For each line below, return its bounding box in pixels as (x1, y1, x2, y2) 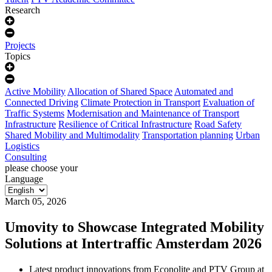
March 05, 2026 (5, 196, 66, 207)
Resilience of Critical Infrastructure (58, 119, 192, 130)
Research (5, 5, 40, 16)
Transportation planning (142, 130, 233, 141)
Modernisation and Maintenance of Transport (67, 108, 239, 119)
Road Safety (194, 119, 242, 130)
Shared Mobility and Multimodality (5, 130, 140, 141)
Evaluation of (203, 97, 254, 108)
